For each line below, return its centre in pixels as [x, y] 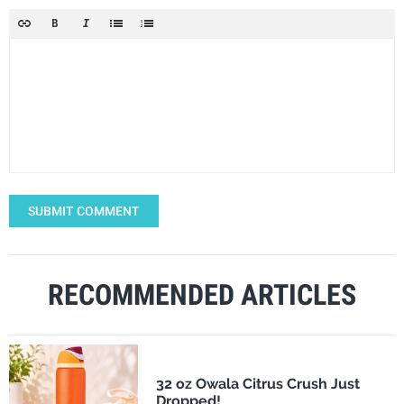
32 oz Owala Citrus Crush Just [257, 384]
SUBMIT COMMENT [84, 211]
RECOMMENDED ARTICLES [202, 294]
